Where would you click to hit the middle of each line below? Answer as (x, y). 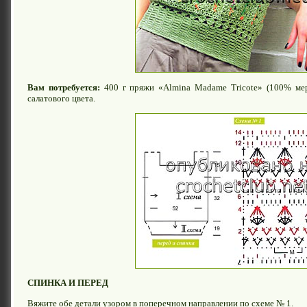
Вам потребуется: (64, 87)
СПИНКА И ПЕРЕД (68, 283)
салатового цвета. (61, 98)
